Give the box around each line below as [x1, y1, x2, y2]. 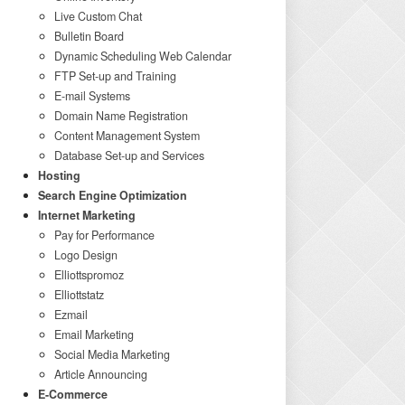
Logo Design [53, 247, 118, 264]
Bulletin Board [53, 28, 124, 45]
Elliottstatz [53, 287, 104, 304]
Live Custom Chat [53, 8, 142, 25]
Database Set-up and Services [53, 147, 204, 165]
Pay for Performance [53, 227, 155, 244]
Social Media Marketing [53, 346, 170, 363]
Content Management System [53, 127, 200, 145]
